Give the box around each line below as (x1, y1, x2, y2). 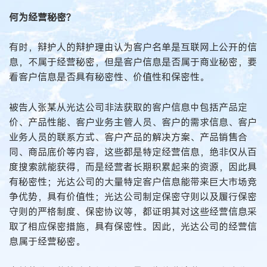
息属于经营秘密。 (9, 234, 85, 248)
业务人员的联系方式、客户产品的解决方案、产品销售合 (9, 130, 247, 144)
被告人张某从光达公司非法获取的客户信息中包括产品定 (9, 100, 247, 114)
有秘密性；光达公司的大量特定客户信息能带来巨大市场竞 (9, 175, 257, 188)
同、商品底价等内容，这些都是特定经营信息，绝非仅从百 (9, 145, 257, 159)
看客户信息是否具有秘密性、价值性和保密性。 (9, 70, 209, 84)
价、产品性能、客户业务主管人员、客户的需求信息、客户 (9, 115, 257, 129)
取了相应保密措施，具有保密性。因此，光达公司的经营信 (9, 219, 257, 233)
